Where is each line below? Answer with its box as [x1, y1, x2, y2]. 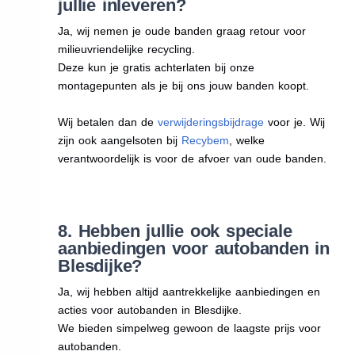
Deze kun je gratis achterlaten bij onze [58, 60, 255, 74]
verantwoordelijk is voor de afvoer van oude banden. [58, 151, 327, 165]
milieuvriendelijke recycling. [58, 42, 196, 55]
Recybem [181, 133, 230, 147]
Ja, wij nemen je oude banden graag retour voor [58, 24, 307, 37]
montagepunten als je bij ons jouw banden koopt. [58, 78, 310, 92]
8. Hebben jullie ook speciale [58, 220, 292, 241]
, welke [229, 133, 265, 147]
